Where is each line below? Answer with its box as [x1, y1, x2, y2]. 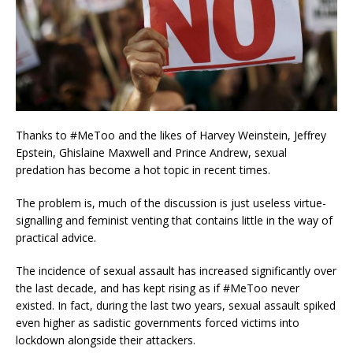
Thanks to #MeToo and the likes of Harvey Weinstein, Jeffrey [16, 128, 326, 143]
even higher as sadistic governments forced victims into [16, 315, 299, 331]
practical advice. [16, 230, 96, 246]
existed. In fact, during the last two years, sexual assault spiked [16, 298, 336, 314]
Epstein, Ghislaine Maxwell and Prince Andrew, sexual [16, 145, 287, 161]
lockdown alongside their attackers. [16, 333, 195, 348]
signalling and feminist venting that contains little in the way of [16, 213, 333, 229]
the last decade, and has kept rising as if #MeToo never [16, 281, 299, 296]
